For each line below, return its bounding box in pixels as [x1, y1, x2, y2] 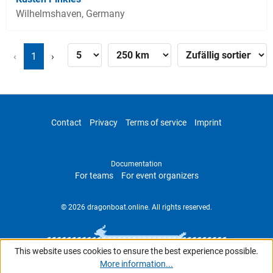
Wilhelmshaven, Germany [16, 8, 125, 20]
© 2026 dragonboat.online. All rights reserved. [61, 203, 212, 212]
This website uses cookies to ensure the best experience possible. [15, 246, 258, 256]
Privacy [90, 118, 118, 128]
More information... [100, 259, 173, 269]
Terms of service [126, 118, 186, 128]
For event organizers [121, 171, 199, 181]
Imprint [194, 118, 222, 128]
